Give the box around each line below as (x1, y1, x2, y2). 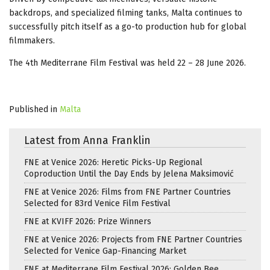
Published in (9, 104, 57, 115)
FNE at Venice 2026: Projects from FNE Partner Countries (24, 234, 242, 245)
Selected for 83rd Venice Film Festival (24, 198, 171, 209)
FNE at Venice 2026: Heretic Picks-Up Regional (24, 157, 202, 168)
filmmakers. (9, 35, 55, 46)
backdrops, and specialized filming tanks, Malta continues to (9, 7, 242, 18)
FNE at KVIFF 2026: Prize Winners (24, 216, 151, 227)
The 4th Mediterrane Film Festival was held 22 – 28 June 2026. (9, 57, 246, 68)
